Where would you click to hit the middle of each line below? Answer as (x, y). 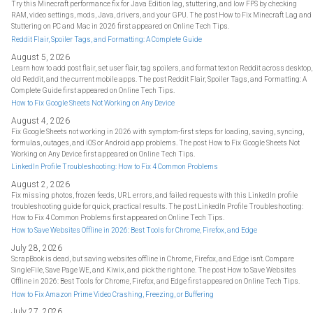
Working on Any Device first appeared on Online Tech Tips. (103, 154)
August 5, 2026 (41, 57)
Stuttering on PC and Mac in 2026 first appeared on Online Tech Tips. (121, 27)
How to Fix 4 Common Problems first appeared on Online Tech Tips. (118, 217)
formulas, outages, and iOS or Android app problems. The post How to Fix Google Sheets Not (156, 143)
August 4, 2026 (41, 121)
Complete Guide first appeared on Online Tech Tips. (93, 90)
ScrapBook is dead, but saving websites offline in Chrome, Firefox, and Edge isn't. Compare (153, 259)
